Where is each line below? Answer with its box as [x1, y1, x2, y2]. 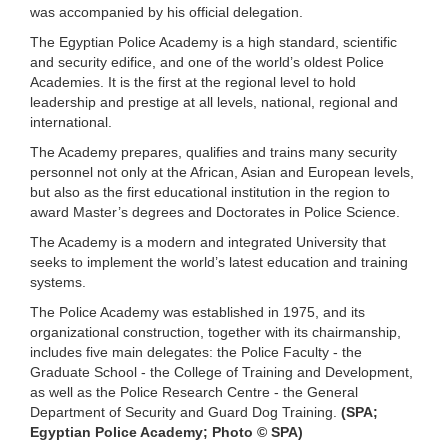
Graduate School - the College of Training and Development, [30, 363, 413, 380]
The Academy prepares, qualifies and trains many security [30, 143, 397, 160]
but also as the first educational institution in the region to [30, 183, 390, 200]
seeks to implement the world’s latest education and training [30, 253, 408, 270]
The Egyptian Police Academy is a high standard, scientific [30, 33, 397, 50]
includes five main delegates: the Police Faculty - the [30, 343, 362, 360]
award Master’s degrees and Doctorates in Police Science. [30, 203, 400, 220]
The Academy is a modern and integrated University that [30, 233, 386, 250]
